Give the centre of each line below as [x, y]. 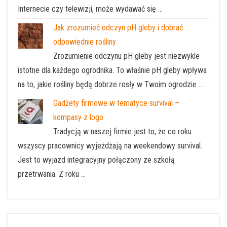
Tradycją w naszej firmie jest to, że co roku [122, 131]
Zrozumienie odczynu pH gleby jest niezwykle [126, 56]
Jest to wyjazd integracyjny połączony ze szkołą [96, 160]
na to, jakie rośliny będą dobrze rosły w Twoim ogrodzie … [110, 84]
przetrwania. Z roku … [52, 174]
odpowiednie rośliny [85, 42]
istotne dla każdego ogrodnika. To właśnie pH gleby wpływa [112, 70]
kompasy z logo [78, 117]
